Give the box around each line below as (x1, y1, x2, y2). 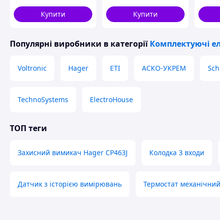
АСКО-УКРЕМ (142, 63, 186, 73)
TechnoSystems (18, 95, 68, 104)
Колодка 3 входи (149, 148, 204, 157)
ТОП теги (10, 123, 47, 134)
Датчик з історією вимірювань (18, 179, 122, 189)
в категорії (102, 38, 150, 49)
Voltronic (18, 63, 47, 73)
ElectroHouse (90, 95, 133, 104)
